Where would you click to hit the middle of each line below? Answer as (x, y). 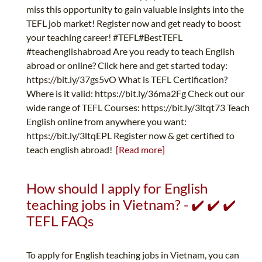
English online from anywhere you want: (106, 122)
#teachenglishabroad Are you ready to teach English (130, 51)
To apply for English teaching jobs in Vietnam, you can (133, 255)
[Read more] (140, 150)
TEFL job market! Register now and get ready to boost (134, 23)
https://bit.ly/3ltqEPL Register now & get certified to (130, 136)
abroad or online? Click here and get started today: (127, 65)
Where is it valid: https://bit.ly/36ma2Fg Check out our (135, 94)
